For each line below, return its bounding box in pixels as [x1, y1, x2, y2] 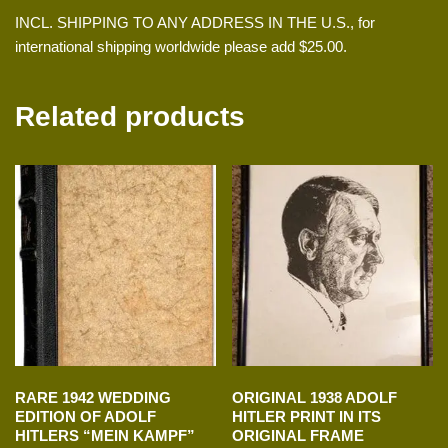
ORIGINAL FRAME [232, 427, 365, 445]
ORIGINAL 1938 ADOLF [232, 389, 398, 407]
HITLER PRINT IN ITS [232, 408, 382, 426]
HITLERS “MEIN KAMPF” [15, 427, 195, 445]
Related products [15, 101, 245, 133]
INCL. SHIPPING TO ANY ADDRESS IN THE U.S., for [15, 14, 375, 32]
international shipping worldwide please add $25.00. [15, 38, 347, 56]
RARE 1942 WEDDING [15, 389, 171, 407]
